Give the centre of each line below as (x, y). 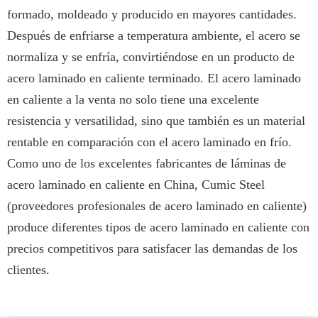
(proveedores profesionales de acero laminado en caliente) (157, 205)
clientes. (28, 269)
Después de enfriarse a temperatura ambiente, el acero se (154, 35)
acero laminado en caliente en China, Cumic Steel (136, 184)
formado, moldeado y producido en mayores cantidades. (152, 14)
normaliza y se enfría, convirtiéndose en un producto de (151, 56)
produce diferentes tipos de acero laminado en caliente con (158, 227)
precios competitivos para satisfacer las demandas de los (152, 248)
